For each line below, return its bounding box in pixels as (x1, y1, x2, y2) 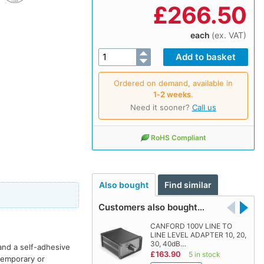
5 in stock (188, 250, 220, 259)
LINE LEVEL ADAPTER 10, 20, (150, 230, 246, 240)
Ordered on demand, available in (113, 78, 233, 88)
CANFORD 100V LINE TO (150, 222, 232, 231)
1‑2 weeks (153, 89, 191, 99)
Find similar (164, 180, 212, 190)
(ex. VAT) (211, 29, 246, 40)
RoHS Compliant (150, 133, 206, 142)
